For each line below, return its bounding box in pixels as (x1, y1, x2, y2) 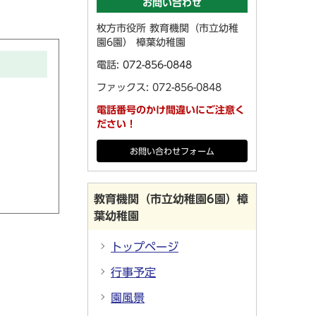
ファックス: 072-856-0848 (97, 83, 221, 92)
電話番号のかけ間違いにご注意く (97, 105, 245, 115)
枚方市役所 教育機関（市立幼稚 (97, 23, 238, 33)
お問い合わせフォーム (130, 147, 214, 155)
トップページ (111, 241, 178, 253)
